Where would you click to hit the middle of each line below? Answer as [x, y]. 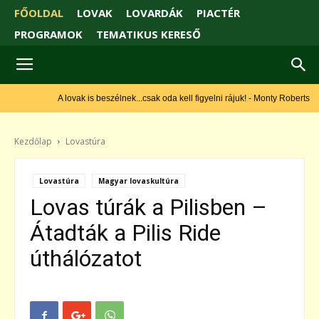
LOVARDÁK [155, 13]
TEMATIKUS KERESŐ [148, 35]
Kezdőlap [33, 142]
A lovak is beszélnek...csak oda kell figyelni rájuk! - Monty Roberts [172, 99]
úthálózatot [86, 259]
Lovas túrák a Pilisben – [148, 208]
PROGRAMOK [48, 35]
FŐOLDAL [39, 13]
